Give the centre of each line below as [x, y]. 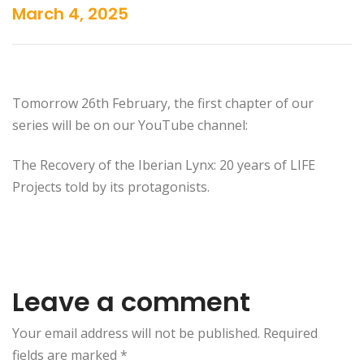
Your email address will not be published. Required [165, 334]
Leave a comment [131, 302]
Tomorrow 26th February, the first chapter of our [163, 104]
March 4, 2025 [70, 14]
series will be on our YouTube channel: [130, 126]
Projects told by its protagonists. [111, 187]
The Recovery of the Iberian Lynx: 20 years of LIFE [164, 165]
